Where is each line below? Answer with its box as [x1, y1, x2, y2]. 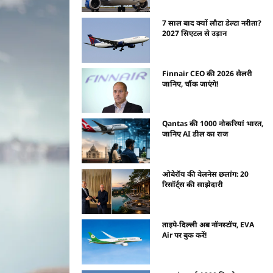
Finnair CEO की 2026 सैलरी [162, 68, 253, 79]
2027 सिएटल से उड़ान [162, 27, 227, 38]
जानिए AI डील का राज [162, 129, 229, 140]
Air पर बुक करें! [162, 230, 207, 241]
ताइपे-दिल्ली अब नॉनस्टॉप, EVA [162, 219, 255, 230]
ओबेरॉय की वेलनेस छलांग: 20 [162, 169, 249, 180]
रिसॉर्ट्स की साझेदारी [162, 179, 224, 190]
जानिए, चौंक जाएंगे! [162, 78, 219, 89]
